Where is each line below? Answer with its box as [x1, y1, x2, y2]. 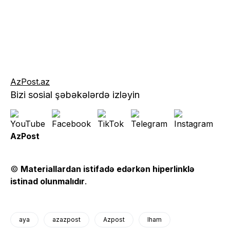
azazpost [52, 216, 81, 224]
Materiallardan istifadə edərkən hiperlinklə [21, 164, 195, 175]
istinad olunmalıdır [10, 176, 85, 187]
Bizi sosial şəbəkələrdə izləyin [10, 89, 140, 101]
